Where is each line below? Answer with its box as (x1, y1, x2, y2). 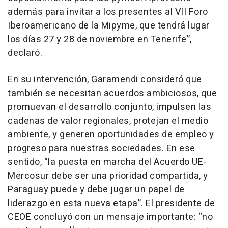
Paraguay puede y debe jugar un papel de (8, 182, 185, 196)
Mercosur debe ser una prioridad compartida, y (8, 168, 208, 183)
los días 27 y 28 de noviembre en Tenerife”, (8, 32, 192, 46)
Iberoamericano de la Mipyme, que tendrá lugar (8, 18, 210, 33)
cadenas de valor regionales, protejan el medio (8, 113, 208, 128)
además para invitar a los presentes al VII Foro (8, 5, 208, 19)
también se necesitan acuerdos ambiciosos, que (8, 86, 217, 100)
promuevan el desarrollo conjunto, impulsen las (8, 100, 211, 114)
